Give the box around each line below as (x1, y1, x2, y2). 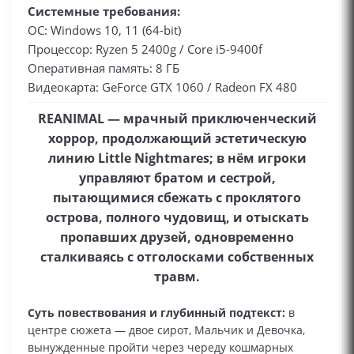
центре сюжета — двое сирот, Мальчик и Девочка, (28, 322, 305, 337)
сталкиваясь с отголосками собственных (40, 248, 314, 265)
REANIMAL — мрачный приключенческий (37, 110, 317, 127)
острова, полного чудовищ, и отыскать (45, 209, 309, 226)
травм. (154, 268, 200, 285)
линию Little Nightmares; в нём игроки (47, 149, 307, 167)
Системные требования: (28, 3, 180, 19)
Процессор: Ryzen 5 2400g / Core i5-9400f (28, 41, 262, 57)
